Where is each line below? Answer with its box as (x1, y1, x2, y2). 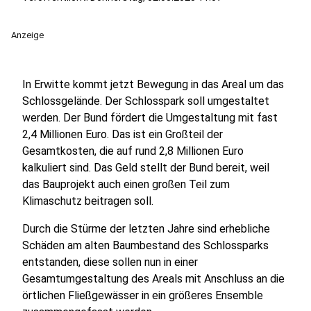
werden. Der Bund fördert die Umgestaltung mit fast (22, 111, 278, 124)
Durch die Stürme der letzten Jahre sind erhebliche (22, 222, 270, 235)
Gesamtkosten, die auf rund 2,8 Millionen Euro (22, 144, 244, 158)
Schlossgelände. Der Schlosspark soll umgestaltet (22, 94, 269, 108)
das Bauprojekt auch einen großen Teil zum (22, 178, 230, 191)
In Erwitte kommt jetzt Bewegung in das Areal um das (22, 78, 284, 91)
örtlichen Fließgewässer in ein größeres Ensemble (22, 289, 263, 302)
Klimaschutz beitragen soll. (22, 194, 153, 208)
